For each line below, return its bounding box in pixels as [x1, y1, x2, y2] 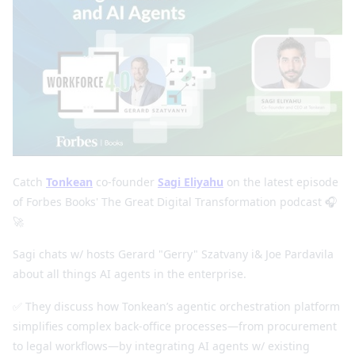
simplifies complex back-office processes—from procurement [13, 318, 337, 334]
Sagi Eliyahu [158, 174, 223, 189]
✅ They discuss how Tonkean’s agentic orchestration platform [13, 298, 340, 314]
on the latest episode [223, 174, 338, 189]
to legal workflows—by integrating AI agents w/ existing [13, 338, 310, 353]
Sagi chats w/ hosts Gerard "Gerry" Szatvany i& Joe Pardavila [13, 246, 334, 261]
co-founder [93, 174, 158, 189]
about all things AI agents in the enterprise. [13, 265, 246, 281]
